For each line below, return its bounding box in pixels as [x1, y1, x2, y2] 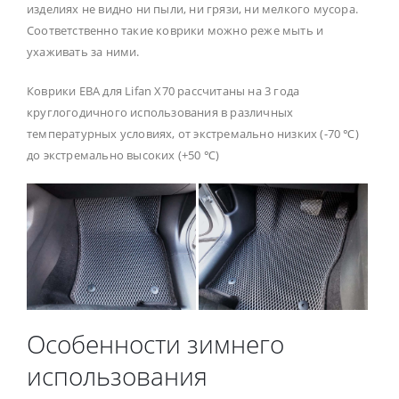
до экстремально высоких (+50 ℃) [27, 146, 220, 163]
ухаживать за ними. [27, 43, 140, 60]
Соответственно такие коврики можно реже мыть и [27, 21, 324, 38]
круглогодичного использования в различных [27, 103, 294, 120]
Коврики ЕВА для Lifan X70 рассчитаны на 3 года [27, 82, 300, 99]
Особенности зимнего [27, 327, 284, 362]
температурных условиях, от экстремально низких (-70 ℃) [27, 125, 359, 142]
